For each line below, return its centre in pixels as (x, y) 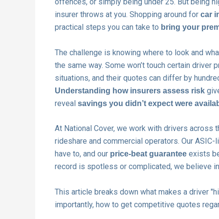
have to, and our (82, 154)
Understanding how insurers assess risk (130, 90)
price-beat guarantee (148, 154)
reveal (66, 103)
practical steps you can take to (108, 27)
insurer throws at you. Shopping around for (128, 14)
